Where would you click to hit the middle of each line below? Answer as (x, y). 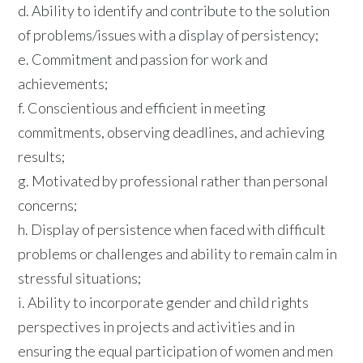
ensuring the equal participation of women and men (176, 350)
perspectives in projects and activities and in (157, 326)
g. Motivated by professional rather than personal (173, 180)
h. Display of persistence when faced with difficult (172, 229)
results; (42, 156)
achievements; (63, 83)
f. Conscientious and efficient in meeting (142, 107)
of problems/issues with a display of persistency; (169, 34)
